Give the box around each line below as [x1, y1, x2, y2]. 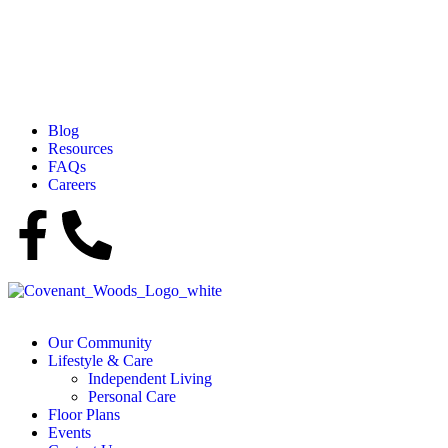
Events [48, 424, 91, 441]
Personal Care [88, 388, 176, 405]
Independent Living [88, 370, 212, 387]
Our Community [48, 334, 152, 351]
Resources [48, 140, 113, 157]
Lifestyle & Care [48, 352, 153, 369]
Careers [48, 176, 96, 193]
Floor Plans [48, 406, 120, 423]
